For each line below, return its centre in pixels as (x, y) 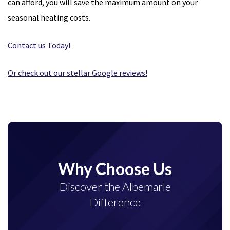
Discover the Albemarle (115, 187)
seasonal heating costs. (50, 18)
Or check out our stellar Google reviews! (78, 73)
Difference (115, 202)
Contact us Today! (39, 45)
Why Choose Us (115, 169)
